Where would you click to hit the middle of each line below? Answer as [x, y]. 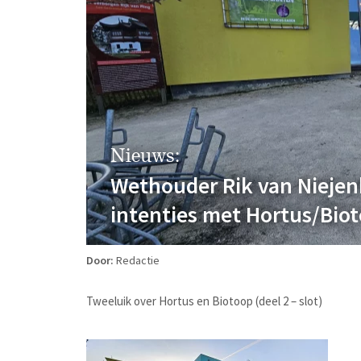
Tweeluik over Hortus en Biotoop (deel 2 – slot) [204, 301]
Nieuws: [145, 156]
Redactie [138, 260]
